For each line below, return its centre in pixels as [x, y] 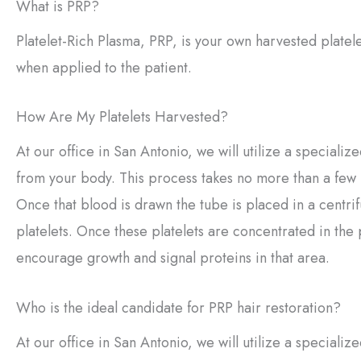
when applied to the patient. [104, 67]
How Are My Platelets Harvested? [122, 117]
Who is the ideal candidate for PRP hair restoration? [178, 308]
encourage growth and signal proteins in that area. [173, 258]
